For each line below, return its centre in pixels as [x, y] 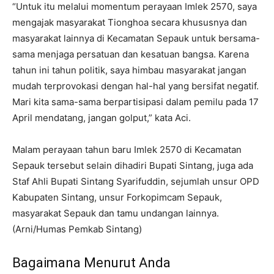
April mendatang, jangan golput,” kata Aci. [102, 117]
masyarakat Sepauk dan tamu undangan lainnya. [116, 213]
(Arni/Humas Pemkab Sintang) [77, 229]
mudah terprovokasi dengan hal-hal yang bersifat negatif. [135, 86]
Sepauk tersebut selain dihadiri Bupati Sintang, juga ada [133, 165]
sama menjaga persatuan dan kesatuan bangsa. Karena [131, 54]
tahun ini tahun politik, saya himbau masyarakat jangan [129, 70]
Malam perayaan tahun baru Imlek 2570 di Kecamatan [127, 149]
